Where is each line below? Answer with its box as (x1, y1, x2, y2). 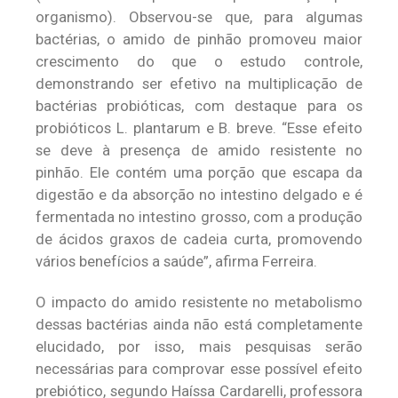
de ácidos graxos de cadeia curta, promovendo (36, 230, 362, 248)
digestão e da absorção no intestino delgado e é (36, 186, 362, 203)
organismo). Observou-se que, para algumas (36, 8, 362, 26)
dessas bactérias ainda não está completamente (36, 315, 362, 333)
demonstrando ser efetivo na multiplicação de (36, 75, 362, 92)
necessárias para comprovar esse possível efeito (36, 360, 362, 378)
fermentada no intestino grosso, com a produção (36, 208, 362, 226)
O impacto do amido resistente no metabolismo (36, 293, 362, 311)
